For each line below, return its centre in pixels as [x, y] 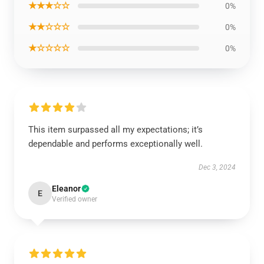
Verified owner [75, 199]
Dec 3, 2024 [217, 167]
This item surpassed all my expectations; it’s [115, 130]
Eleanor [66, 189]
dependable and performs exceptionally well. [115, 144]
